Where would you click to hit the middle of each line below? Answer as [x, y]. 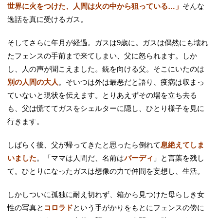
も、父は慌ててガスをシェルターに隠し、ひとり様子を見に [106, 108]
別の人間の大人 [33, 82]
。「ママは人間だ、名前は [80, 158]
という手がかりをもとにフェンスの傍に [139, 207]
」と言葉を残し [179, 158]
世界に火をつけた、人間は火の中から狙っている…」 [95, 6]
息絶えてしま [182, 145]
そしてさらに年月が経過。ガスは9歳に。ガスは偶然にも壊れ [108, 42]
